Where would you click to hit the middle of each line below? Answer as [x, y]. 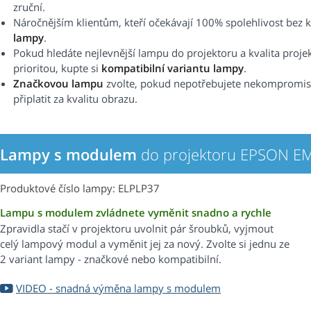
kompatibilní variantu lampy [173, 68]
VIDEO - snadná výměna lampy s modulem [118, 288]
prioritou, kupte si [57, 68]
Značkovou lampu [58, 84]
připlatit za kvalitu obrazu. [75, 99]
